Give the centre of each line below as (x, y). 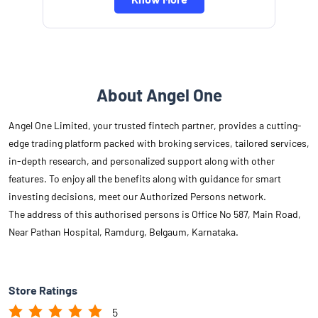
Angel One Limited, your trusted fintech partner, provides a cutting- (155, 126)
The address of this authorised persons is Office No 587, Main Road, (155, 214)
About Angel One (159, 95)
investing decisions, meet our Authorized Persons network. (137, 197)
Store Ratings (43, 290)
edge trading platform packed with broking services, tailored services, (159, 143)
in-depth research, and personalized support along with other (142, 161)
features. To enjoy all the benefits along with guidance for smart (145, 179)
